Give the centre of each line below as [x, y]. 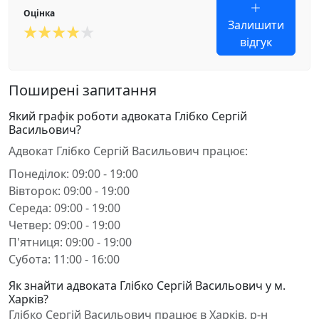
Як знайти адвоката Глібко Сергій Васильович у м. [147, 286]
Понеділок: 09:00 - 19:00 [73, 174]
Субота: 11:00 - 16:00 [64, 259]
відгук [256, 42]
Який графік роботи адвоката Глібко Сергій [128, 116]
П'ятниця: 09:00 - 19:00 [70, 242]
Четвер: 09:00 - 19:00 [64, 225]
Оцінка [39, 13]
